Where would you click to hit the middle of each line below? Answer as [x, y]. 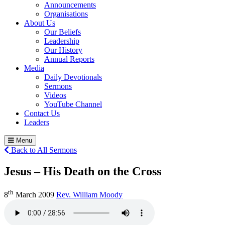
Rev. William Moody [89, 195]
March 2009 [34, 195]
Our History [63, 50]
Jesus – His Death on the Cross [83, 171]
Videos [55, 95]
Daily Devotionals [73, 77]
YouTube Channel [73, 104]
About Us [40, 23]
